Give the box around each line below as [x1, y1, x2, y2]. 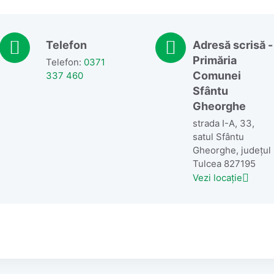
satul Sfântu [193, 130, 245, 143]
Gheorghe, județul [193, 144, 272, 156]
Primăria [193, 53, 237, 67]
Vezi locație [193, 172, 243, 184]
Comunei [193, 68, 242, 82]
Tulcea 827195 [193, 157, 256, 169]
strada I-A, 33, [193, 117, 255, 129]
